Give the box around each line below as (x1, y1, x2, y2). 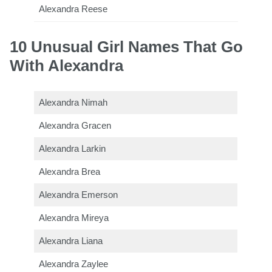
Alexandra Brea (39, 167, 101, 177)
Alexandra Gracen (39, 121, 112, 131)
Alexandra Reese (39, 4, 108, 15)
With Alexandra (10, 56, 123, 75)
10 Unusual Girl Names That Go (10, 38, 243, 56)
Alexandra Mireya (39, 213, 109, 223)
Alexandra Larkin (39, 144, 106, 154)
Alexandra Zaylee (39, 259, 109, 270)
